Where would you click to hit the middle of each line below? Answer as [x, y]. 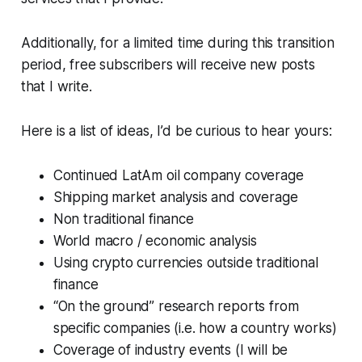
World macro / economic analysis [155, 240]
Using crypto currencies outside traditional [185, 262]
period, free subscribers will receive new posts [168, 64]
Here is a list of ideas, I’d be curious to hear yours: [176, 130]
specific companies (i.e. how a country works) [195, 328]
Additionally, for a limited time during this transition [177, 42]
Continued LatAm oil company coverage [178, 175]
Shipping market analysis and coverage [175, 197]
